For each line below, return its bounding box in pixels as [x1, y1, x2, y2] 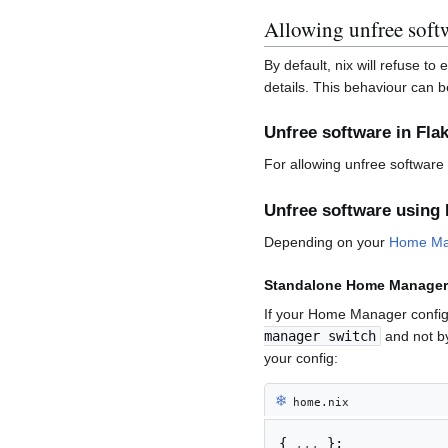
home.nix [286, 394, 350, 409]
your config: [264, 349, 338, 366]
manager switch [264, 327, 376, 344]
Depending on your [264, 233, 389, 250]
